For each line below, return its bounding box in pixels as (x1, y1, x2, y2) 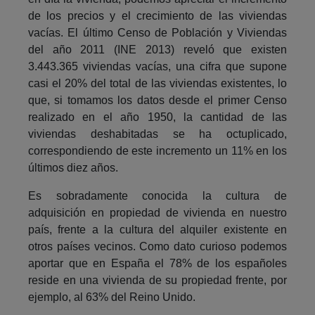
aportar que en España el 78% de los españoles (28, 257, 287, 269)
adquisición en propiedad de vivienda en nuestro (28, 206, 287, 219)
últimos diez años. (28, 161, 118, 174)
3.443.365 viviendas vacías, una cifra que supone (28, 60, 287, 72)
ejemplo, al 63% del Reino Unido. (28, 290, 195, 303)
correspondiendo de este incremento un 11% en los (28, 144, 287, 157)
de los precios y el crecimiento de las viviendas (28, 9, 287, 22)
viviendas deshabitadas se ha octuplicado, (28, 127, 287, 140)
